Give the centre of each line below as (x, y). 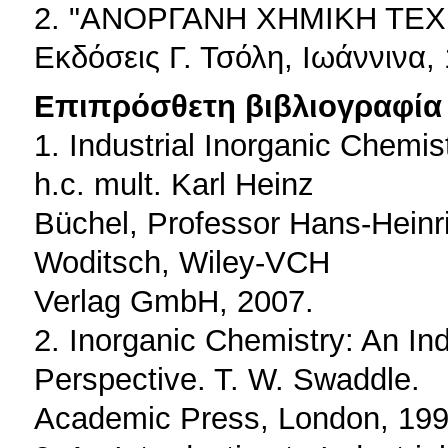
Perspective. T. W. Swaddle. (227, 379)
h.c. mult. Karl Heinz (174, 184)
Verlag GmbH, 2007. (174, 301)
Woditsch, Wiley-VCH (182, 262)
